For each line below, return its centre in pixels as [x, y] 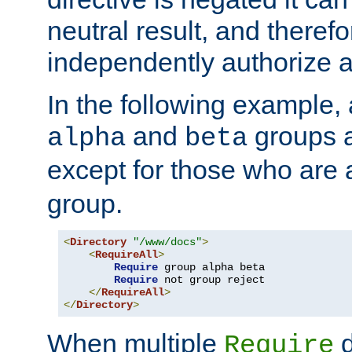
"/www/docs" [167, 242]
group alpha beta [211, 268]
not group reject [211, 280]
